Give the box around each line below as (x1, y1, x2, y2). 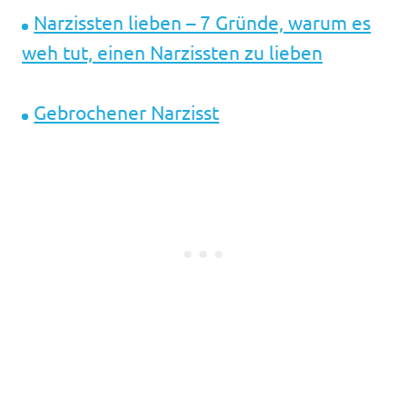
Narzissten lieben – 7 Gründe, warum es (34, 10, 372, 35)
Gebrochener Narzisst (34, 100, 220, 124)
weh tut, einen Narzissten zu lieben (22, 40, 323, 65)
